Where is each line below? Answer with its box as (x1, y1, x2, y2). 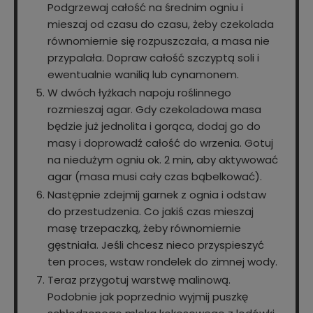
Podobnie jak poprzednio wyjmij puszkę (48, 289, 248, 305)
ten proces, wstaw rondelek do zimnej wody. (48, 254, 277, 270)
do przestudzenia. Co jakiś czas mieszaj (48, 204, 254, 219)
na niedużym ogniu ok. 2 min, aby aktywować (48, 152, 278, 168)
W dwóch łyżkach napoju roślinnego (48, 85, 231, 101)
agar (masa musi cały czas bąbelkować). (48, 169, 262, 184)
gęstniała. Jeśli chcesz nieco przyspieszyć (48, 238, 264, 253)
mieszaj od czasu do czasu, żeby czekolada (48, 17, 274, 32)
